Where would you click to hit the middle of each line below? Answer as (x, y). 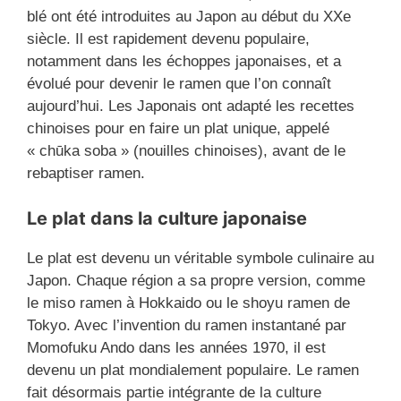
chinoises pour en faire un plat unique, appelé (178, 129)
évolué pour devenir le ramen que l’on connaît (179, 84)
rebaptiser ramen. (86, 174)
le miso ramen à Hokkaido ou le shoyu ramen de (188, 303)
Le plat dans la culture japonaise (167, 218)
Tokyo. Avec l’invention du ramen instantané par (187, 325)
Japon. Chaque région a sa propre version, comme (196, 280)
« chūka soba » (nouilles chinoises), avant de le (186, 151)
